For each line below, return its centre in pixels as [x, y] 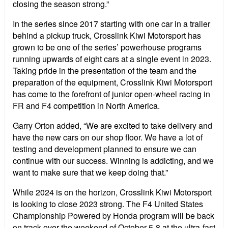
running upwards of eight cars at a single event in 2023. [112, 59]
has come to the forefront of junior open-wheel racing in [111, 94]
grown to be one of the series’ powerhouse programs [107, 47]
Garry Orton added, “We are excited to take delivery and [112, 126]
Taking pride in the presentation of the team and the [105, 71]
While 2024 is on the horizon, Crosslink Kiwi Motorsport [112, 192]
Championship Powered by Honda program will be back [113, 216]
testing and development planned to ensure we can [105, 149]
